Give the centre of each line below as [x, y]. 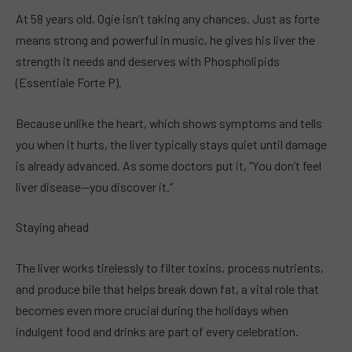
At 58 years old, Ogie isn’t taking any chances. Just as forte [168, 19]
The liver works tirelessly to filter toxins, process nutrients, [170, 267]
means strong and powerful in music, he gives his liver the [165, 40]
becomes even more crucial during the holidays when [152, 310]
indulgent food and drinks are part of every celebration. [157, 331]
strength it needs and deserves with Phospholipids [148, 61]
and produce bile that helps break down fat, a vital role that [167, 288]
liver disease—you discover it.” [94, 186]
